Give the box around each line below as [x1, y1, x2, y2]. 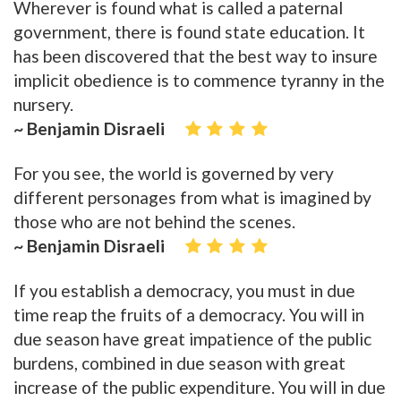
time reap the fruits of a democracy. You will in [13, 304, 364, 326]
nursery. [13, 94, 73, 115]
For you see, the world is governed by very [13, 163, 334, 184]
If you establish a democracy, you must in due [13, 280, 355, 302]
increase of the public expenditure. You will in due [13, 377, 386, 398]
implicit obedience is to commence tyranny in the [13, 70, 385, 91]
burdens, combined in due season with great [13, 353, 346, 374]
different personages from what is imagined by [13, 187, 371, 209]
